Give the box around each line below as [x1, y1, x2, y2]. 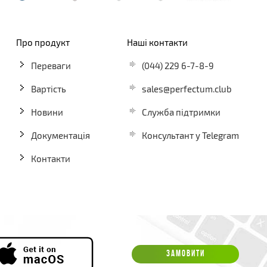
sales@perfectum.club [142, 83, 232, 94]
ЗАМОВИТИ [166, 250, 205, 259]
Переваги [30, 60, 71, 71]
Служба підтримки [142, 106, 221, 117]
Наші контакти [127, 36, 188, 48]
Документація [30, 129, 90, 141]
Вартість [30, 83, 66, 94]
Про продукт [15, 36, 70, 48]
